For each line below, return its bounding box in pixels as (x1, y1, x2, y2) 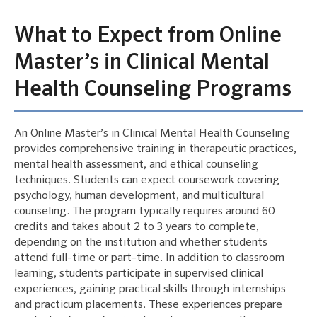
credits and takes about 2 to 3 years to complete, (14, 221, 259, 233)
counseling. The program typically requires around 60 (14, 205, 275, 217)
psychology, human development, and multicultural (14, 190, 264, 202)
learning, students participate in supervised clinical (14, 267, 263, 279)
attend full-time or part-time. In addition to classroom (14, 252, 284, 264)
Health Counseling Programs (14, 79, 292, 100)
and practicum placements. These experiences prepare (14, 299, 282, 311)
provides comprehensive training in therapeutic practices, (14, 143, 296, 155)
